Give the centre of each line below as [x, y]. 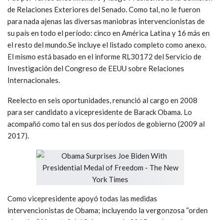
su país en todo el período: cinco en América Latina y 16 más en [109, 33]
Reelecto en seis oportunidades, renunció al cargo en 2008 [102, 100]
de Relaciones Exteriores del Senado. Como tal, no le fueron [104, 9]
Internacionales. [34, 80]
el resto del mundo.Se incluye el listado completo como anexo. [107, 44]
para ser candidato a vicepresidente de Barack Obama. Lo [100, 112]
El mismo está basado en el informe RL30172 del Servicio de [104, 56]
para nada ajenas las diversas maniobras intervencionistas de [106, 21]
